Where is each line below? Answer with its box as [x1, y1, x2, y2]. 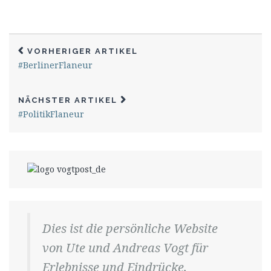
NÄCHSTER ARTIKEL [18, 96, 117, 105]
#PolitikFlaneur [18, 108, 84, 120]
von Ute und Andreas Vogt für [42, 240, 208, 256]
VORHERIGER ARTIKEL [27, 47, 138, 56]
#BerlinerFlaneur [18, 59, 93, 71]
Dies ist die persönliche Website [42, 220, 218, 237]
